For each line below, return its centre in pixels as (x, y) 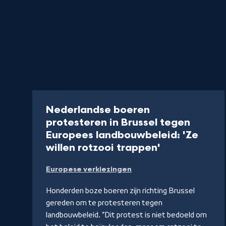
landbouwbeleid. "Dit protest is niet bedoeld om (126, 215)
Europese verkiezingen (89, 169)
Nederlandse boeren (98, 110)
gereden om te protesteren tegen (104, 203)
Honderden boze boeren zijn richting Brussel (120, 191)
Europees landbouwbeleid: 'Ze (122, 135)
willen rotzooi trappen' (103, 148)
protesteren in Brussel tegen (118, 123)
